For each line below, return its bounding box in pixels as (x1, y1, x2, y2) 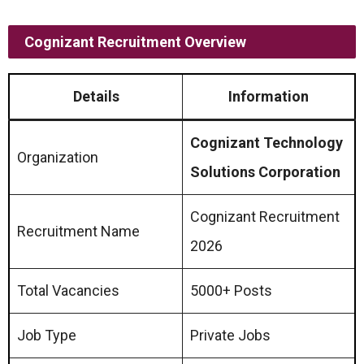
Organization (17, 148, 98, 166)
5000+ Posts (190, 281, 272, 299)
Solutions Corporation (190, 162, 340, 180)
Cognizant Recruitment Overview (24, 32, 246, 50)
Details (72, 87, 119, 105)
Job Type (17, 326, 76, 344)
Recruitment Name (17, 222, 140, 240)
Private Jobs (190, 326, 271, 344)
